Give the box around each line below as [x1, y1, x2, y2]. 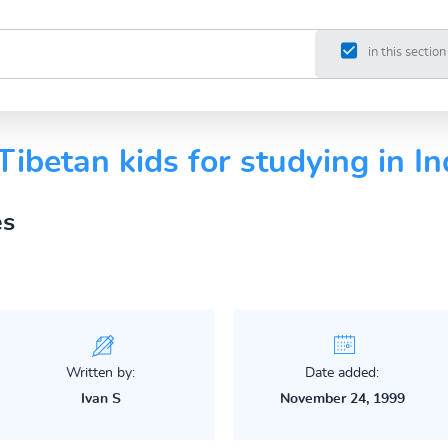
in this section [367, 46, 446, 60]
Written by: [66, 365, 136, 380]
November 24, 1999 [279, 391, 405, 406]
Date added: [305, 365, 380, 380]
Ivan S [80, 391, 121, 406]
